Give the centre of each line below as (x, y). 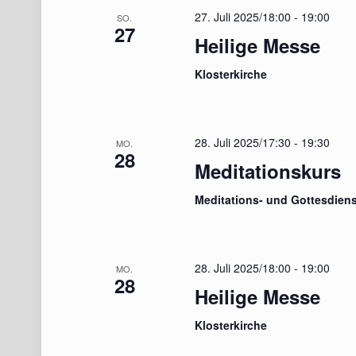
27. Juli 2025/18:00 (243, 17)
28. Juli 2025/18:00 (243, 268)
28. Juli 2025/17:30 (243, 142)
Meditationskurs (268, 171)
